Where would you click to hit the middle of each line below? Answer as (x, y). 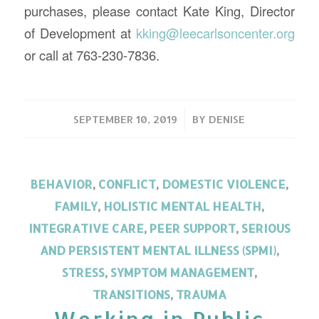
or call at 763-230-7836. (91, 54)
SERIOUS (266, 229)
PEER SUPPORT (192, 229)
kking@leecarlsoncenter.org (216, 32)
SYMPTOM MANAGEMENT (182, 273)
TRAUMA (201, 295)
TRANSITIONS (131, 295)
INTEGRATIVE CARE (86, 229)
